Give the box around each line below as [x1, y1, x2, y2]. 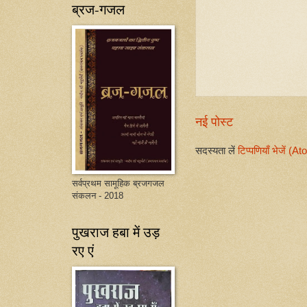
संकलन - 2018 [72, 191, 123, 201]
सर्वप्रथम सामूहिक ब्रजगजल [72, 178, 164, 188]
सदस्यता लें [195, 144, 238, 156]
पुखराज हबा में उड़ [72, 223, 160, 241]
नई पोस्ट [195, 114, 233, 129]
